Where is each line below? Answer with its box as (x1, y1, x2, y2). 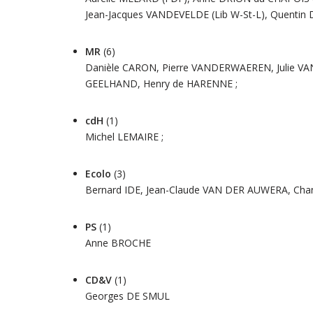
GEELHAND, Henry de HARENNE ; (85, 77, 238, 90)
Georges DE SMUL (85, 289, 170, 303)
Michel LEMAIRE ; (85, 130, 163, 143)
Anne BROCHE (85, 236, 151, 249)
